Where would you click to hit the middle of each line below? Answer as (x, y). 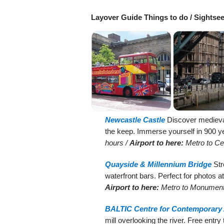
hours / (117, 142)
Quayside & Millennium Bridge (158, 164)
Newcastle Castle (135, 119)
